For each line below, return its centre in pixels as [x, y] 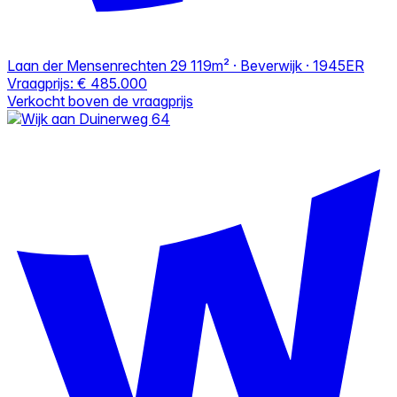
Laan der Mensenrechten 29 [97, 65]
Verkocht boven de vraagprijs [100, 101]
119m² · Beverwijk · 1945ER [277, 65]
